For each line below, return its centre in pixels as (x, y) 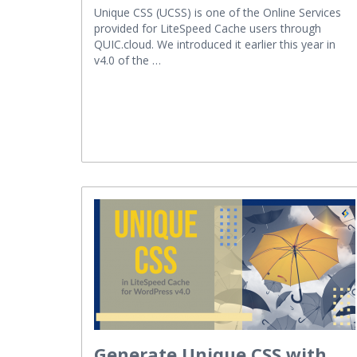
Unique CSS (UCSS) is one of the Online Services (218, 12)
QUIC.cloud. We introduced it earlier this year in (215, 44)
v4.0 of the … (127, 60)
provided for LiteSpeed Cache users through (208, 28)
